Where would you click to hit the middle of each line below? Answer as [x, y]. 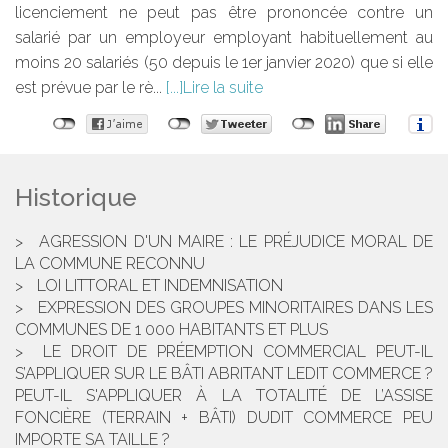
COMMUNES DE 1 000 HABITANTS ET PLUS [171, 329]
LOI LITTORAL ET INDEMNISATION [160, 285]
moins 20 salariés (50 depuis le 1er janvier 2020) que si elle [224, 62]
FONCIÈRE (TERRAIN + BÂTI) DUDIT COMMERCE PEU [224, 417]
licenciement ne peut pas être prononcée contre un [224, 12]
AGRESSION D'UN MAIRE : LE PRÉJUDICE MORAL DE [236, 241]
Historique [76, 196]
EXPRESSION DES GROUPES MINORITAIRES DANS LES [235, 307]
